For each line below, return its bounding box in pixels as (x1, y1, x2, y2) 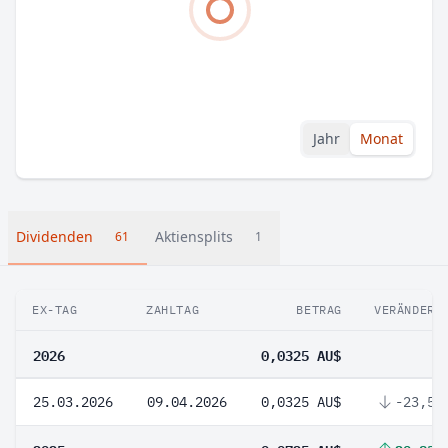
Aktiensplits (155, 227, 233, 246)
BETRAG (296, 302, 342, 317)
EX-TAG (32, 302, 78, 317)
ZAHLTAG (146, 302, 200, 317)
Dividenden (16, 227, 93, 246)
